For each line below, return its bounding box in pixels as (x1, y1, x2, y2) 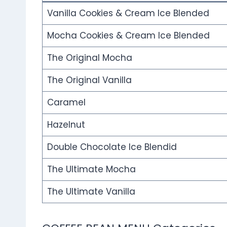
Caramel (47, 96, 86, 109)
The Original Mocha (47, 52, 132, 64)
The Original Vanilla (47, 74, 132, 87)
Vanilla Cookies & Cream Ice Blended (47, 7, 209, 20)
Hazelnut (47, 119, 85, 131)
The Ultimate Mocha (47, 163, 136, 176)
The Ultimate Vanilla (47, 185, 135, 198)
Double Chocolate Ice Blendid (47, 141, 177, 154)
